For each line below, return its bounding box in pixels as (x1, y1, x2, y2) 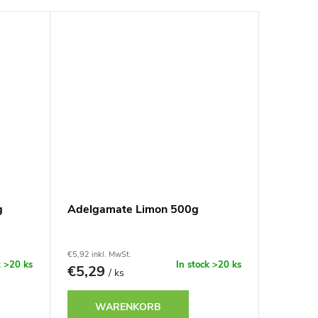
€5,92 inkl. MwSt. (67, 249, 131, 261)
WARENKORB (95, 300, 162, 314)
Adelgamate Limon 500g (67, 202, 199, 218)
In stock (176, 258, 212, 271)
